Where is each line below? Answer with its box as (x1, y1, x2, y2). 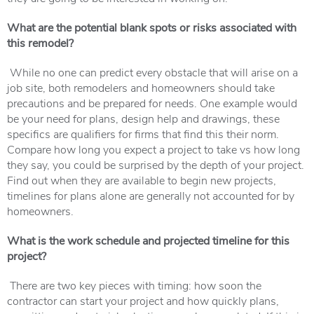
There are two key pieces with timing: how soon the (10, 278, 261, 292)
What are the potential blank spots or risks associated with (7, 20, 296, 34)
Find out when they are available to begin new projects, (7, 172, 276, 187)
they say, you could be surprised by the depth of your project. (7, 157, 304, 172)
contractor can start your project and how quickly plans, (7, 293, 279, 308)
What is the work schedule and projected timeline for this (7, 233, 289, 247)
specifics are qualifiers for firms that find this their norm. (7, 126, 279, 141)
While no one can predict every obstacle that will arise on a (10, 64, 298, 79)
